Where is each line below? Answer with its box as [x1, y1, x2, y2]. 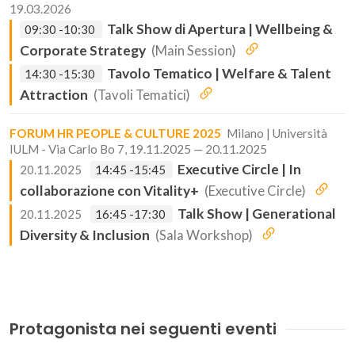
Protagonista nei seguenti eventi [10, 318, 277, 340]
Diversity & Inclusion [20, 227, 150, 243]
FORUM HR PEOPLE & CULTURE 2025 [10, 126, 221, 140]
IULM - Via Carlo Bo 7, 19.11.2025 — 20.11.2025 [10, 142, 267, 156]
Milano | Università [227, 126, 327, 140]
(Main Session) [151, 43, 236, 59]
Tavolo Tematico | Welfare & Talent [107, 65, 331, 82]
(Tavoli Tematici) [94, 87, 190, 103]
